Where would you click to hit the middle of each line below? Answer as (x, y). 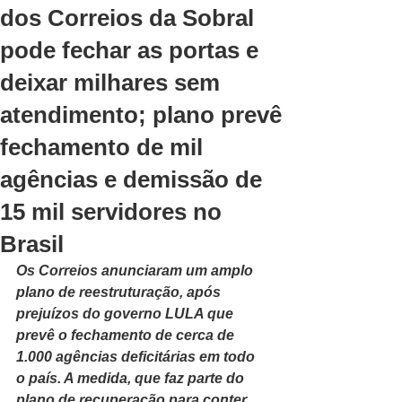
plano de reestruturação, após (120, 292)
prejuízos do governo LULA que (127, 314)
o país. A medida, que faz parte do (132, 378)
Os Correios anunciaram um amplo (136, 271)
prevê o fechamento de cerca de (127, 335)
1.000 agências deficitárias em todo (137, 357)
